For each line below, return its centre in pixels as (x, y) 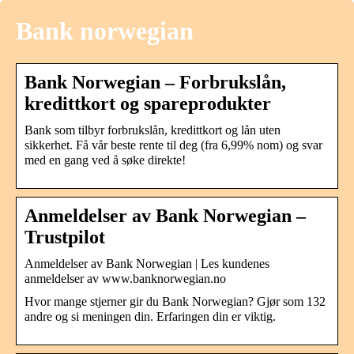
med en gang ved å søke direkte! (105, 160)
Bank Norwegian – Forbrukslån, (155, 82)
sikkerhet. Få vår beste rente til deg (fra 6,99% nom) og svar (173, 145)
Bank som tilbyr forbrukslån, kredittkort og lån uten (153, 130)
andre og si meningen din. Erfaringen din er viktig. (150, 316)
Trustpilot (65, 237)
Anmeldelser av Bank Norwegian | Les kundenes (147, 263)
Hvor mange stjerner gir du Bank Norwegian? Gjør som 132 (175, 301)
